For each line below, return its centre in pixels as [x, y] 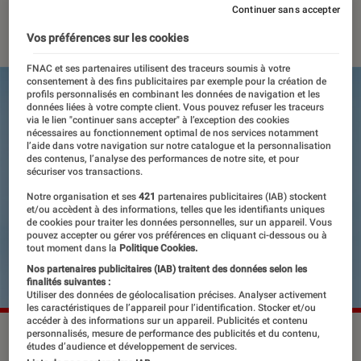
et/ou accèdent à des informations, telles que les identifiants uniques [176, 209]
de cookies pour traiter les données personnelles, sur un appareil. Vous [180, 222]
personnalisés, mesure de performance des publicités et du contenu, [174, 333]
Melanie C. [145, 19]
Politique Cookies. [158, 248]
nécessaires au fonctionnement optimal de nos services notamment [173, 133]
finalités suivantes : [69, 282]
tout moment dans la [72, 248]
